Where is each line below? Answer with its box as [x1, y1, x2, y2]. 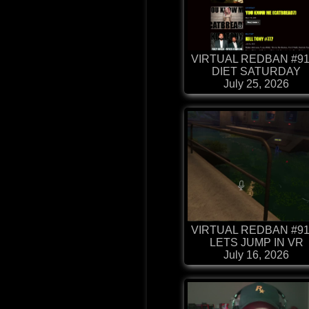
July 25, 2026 [223, 78, 290, 90]
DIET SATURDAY [212, 66, 301, 78]
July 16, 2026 [223, 249, 290, 261]
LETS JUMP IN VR [209, 237, 303, 249]
